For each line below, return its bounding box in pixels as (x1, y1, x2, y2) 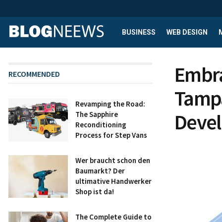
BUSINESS (122, 28, 156, 36)
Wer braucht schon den (75, 156, 150, 165)
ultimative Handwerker (75, 176, 152, 186)
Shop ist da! (75, 187, 114, 196)
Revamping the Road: (75, 99, 145, 109)
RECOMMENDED (8, 69, 60, 79)
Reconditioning (75, 120, 126, 129)
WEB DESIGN (166, 28, 208, 36)
